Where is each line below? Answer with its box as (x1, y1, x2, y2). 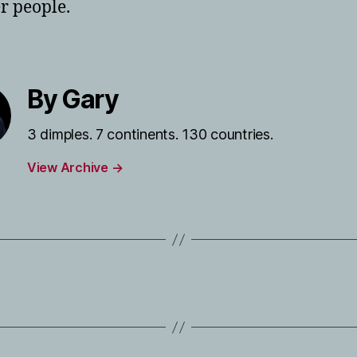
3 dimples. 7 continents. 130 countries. (27, 126, 273, 143)
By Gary (27, 84, 119, 115)
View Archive (27, 159, 112, 175)
